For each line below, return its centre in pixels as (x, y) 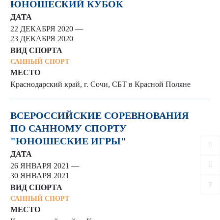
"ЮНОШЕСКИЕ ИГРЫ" (68, 141)
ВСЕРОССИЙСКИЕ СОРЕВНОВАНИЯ (99, 115)
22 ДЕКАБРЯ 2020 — (47, 29)
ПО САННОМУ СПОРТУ (69, 128)
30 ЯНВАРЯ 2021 (40, 176)
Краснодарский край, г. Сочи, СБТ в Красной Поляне (100, 84)
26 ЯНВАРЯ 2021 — (45, 166)
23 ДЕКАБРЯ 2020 (42, 39)
